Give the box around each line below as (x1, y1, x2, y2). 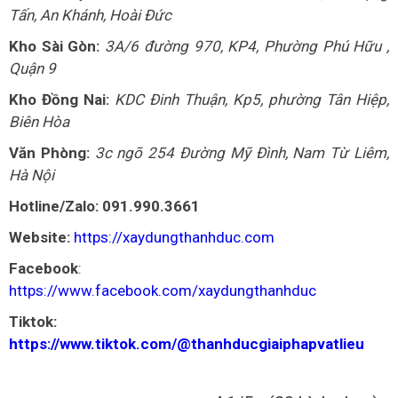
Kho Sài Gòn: (9, 37, 100, 55)
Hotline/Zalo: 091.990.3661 (9, 197, 200, 215)
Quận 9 (9, 60, 56, 77)
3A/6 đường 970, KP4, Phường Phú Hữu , (105, 37, 390, 55)
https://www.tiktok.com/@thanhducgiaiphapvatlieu (9, 335, 364, 353)
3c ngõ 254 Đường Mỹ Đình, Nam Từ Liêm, (94, 144, 390, 162)
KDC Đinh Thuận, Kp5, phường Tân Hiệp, (115, 91, 389, 108)
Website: (9, 228, 70, 246)
